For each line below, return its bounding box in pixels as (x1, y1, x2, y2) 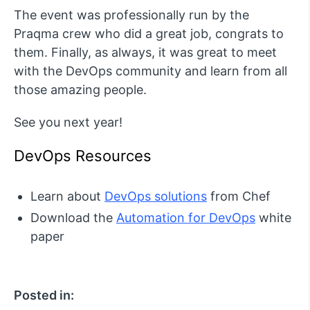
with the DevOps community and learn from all (14, 64, 287, 79)
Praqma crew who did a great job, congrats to (14, 26, 284, 42)
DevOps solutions (104, 189, 207, 204)
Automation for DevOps (116, 210, 255, 225)
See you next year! (14, 115, 122, 130)
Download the (30, 210, 116, 225)
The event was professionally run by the (14, 8, 249, 23)
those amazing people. (14, 82, 147, 98)
